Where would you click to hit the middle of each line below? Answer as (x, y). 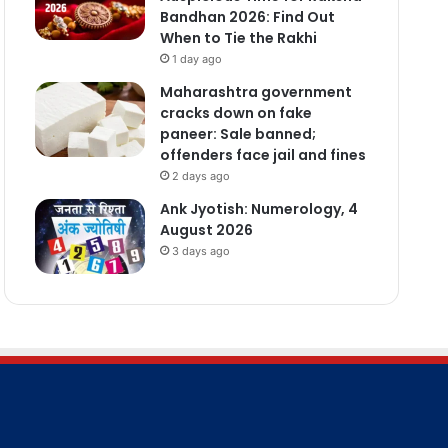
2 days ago (200, 175)
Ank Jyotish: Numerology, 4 (258, 208)
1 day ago (196, 58)
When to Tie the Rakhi (238, 37)
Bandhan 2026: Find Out (247, 16)
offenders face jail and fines (262, 154)
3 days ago (200, 250)
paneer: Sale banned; (237, 133)
